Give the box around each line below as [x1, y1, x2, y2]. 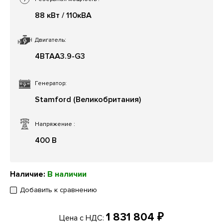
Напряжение [35, 120, 74, 128]
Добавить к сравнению [20, 186, 97, 195]
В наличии [47, 169, 87, 180]
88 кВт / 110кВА [35, 10, 92, 21]
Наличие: [10, 169, 47, 180]
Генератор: [35, 80, 67, 88]
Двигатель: [35, 36, 66, 44]
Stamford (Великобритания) [35, 95, 141, 105]
